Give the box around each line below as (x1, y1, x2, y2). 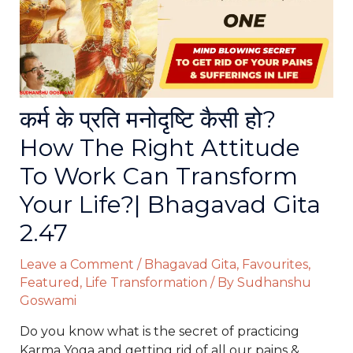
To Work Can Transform (19, 162, 298, 191)
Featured (19, 275, 80, 291)
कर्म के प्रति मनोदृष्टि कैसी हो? (19, 105, 276, 135)
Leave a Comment (19, 257, 134, 273)
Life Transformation (84, 275, 207, 291)
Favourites (241, 257, 308, 273)
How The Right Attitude (19, 133, 300, 163)
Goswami (19, 293, 76, 309)
